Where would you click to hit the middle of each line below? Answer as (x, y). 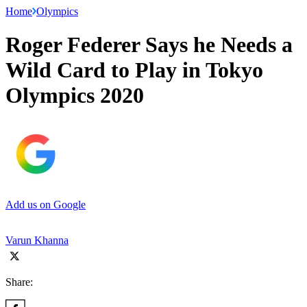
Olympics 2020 (75, 96)
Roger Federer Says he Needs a (149, 45)
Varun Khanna (37, 240)
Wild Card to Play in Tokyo (134, 70)
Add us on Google (46, 204)
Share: (19, 282)
